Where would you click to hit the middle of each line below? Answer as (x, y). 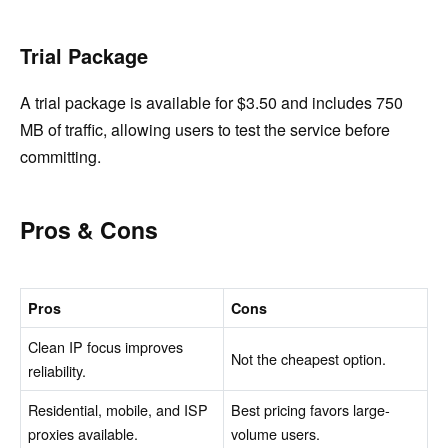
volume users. (276, 433)
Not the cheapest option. (309, 358)
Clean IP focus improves (106, 346)
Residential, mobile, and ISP (118, 409)
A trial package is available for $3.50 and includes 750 (211, 102)
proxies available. (83, 433)
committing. (60, 156)
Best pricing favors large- (311, 409)
